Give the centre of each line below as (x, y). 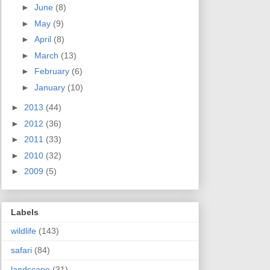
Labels (25, 212)
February (53, 71)
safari (21, 250)
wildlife (24, 231)
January (51, 87)
